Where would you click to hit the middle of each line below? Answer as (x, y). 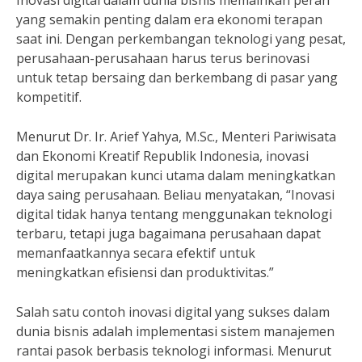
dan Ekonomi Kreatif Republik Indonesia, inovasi (162, 156)
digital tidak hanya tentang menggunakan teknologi (174, 214)
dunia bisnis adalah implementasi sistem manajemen (175, 331)
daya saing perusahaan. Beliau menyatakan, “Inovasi (175, 195)
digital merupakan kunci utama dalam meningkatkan (176, 175)
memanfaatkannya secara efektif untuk (136, 253)
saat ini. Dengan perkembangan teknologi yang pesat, (181, 39)
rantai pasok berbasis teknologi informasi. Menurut (174, 351)
